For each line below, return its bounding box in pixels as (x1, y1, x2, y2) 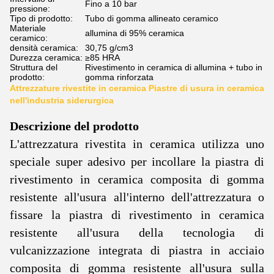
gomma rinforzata (85, 72, 154, 82)
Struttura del (10, 62, 57, 72)
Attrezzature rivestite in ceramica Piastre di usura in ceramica (10, 83, 264, 93)
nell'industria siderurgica (10, 95, 114, 105)
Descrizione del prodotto (10, 119, 139, 133)
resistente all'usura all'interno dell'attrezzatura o (10, 190, 264, 204)
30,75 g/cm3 (85, 43, 133, 53)
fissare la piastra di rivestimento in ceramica (10, 208, 264, 221)
